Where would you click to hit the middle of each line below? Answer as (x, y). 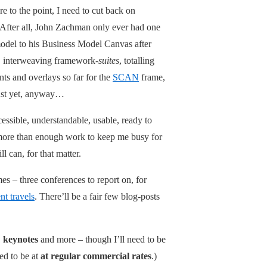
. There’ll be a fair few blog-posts (97, 196)
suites (109, 60)
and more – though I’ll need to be (102, 239)
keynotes (21, 239)
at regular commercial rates (96, 256)
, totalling (137, 60)
